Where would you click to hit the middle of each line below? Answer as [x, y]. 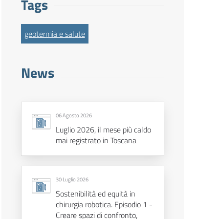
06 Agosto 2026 [74, 116]
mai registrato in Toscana [96, 141]
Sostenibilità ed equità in [95, 194]
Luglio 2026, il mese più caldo [103, 130]
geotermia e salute [55, 34]
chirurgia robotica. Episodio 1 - [104, 205]
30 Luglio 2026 [72, 180]
